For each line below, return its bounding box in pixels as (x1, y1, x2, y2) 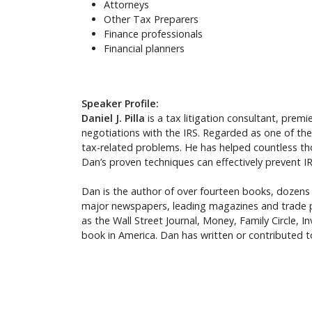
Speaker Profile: (81, 97, 159, 111)
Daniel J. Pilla (81, 111, 145, 125)
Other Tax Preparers (104, 13, 198, 26)
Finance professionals (104, 27, 203, 41)
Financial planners (104, 42, 185, 56)
